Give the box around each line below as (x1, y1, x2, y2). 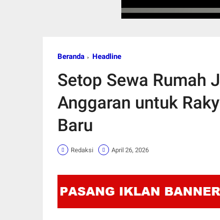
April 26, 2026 (111, 146, 149, 154)
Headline (92, 52, 121, 61)
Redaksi (71, 146, 93, 154)
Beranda (57, 52, 84, 61)
